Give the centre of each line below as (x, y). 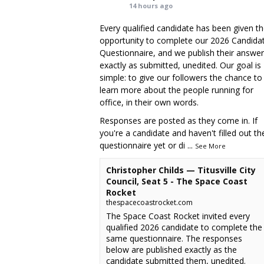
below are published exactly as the (172, 249)
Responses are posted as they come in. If (179, 120)
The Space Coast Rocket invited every (178, 216)
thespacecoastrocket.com (150, 202)
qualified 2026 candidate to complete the (184, 227)
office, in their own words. (149, 102)
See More (211, 146)
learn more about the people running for (177, 90)
